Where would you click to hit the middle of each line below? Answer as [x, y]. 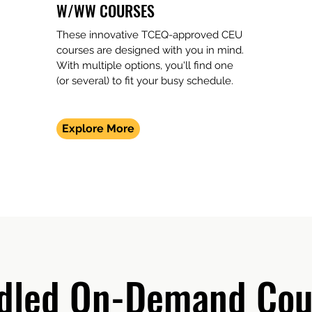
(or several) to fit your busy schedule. [145, 81]
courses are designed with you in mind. [150, 50]
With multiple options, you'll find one [145, 65]
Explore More [98, 128]
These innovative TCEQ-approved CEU [149, 35]
